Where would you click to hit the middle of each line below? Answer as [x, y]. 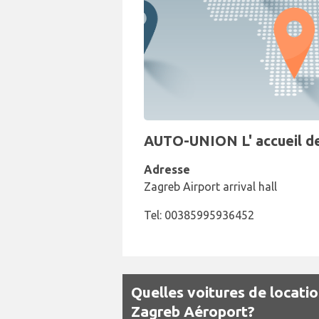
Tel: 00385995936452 [199, 215]
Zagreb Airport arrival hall [210, 187]
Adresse [167, 169]
